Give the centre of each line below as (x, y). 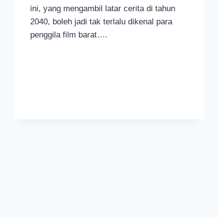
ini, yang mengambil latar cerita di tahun (103, 9)
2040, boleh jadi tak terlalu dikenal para (101, 22)
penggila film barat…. (69, 35)
